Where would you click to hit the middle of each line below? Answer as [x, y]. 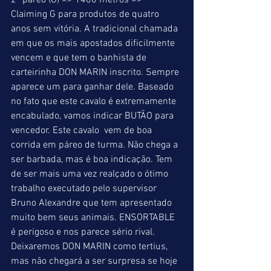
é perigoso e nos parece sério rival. [84, 232]
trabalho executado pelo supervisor [85, 189]
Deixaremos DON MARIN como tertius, [90, 247]
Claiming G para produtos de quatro [86, 15]
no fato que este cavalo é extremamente [95, 102]
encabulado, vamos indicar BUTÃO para [93, 116]
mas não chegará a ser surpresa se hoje [95, 261]
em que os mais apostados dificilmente [94, 44]
